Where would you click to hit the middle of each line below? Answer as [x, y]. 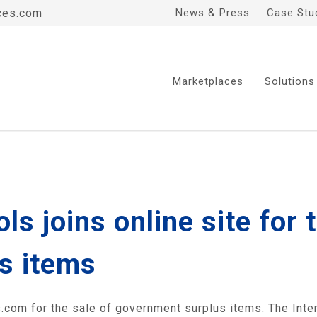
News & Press [213, 13]
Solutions [290, 81]
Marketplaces [208, 81]
